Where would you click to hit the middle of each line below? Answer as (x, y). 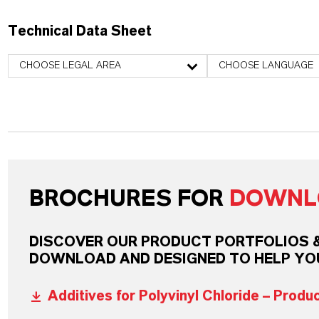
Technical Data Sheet (79, 31)
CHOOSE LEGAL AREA (70, 66)
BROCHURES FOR (126, 199)
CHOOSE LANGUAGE (266, 66)
